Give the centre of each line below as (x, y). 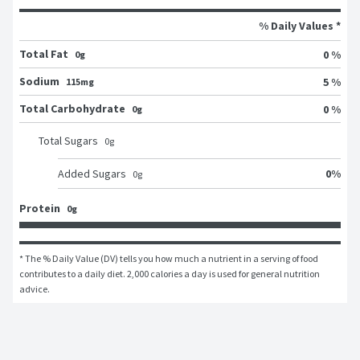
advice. (35, 289)
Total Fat (44, 54)
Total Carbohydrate (72, 109)
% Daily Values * (300, 26)
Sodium (39, 82)
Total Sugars (68, 141)
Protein (40, 209)
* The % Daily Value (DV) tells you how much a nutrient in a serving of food (169, 259)
